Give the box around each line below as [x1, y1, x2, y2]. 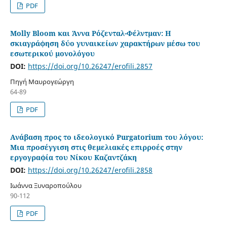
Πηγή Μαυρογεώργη [10, 77, 74, 86]
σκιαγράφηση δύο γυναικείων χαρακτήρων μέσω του [10, 38, 200, 48]
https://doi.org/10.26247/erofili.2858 [27, 165, 153, 175]
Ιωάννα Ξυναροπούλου [10, 180, 82, 190]
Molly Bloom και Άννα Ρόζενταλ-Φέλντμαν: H [10, 28, 171, 38]
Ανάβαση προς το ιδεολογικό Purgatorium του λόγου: [10, 132, 203, 142]
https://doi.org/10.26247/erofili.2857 [27, 61, 153, 71]
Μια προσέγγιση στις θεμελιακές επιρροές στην [10, 142, 182, 152]
